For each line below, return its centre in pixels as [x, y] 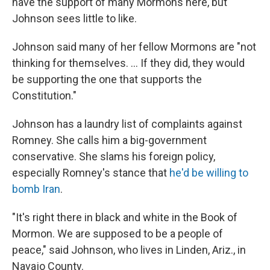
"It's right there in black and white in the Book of [125, 218]
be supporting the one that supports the [107, 80]
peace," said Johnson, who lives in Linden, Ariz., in [129, 250]
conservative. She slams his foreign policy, [114, 157]
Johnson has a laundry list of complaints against [127, 124]
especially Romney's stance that [91, 173]
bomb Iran [36, 189]
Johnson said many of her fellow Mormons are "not [134, 47]
